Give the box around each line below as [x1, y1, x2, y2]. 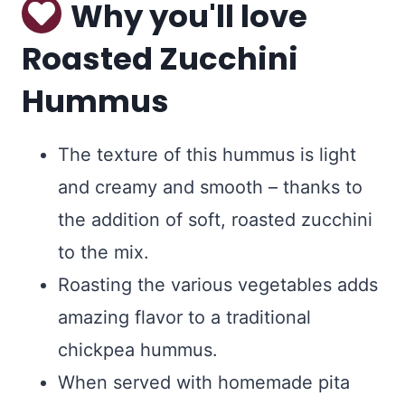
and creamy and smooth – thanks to [58, 176, 363, 199]
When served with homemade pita [58, 372, 350, 394]
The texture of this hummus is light [58, 144, 356, 166]
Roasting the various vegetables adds [58, 274, 378, 297]
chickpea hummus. [58, 339, 218, 362]
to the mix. [58, 241, 149, 264]
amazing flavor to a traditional [58, 306, 311, 329]
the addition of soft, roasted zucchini [58, 209, 372, 231]
